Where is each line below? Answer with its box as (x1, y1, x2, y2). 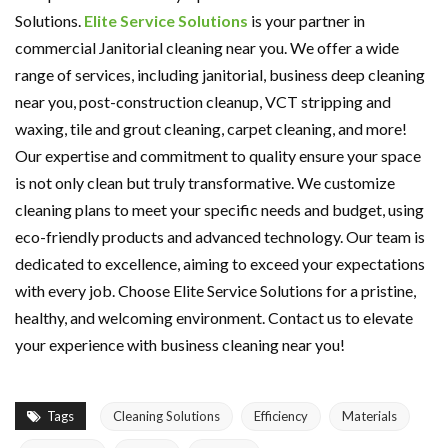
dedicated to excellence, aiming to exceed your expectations (15, 254, 425, 274)
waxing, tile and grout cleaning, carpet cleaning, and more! (15, 119, 407, 139)
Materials (342, 408, 397, 425)
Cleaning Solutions (113, 408, 220, 425)
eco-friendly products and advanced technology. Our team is (15, 227, 425, 247)
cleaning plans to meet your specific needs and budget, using (15, 200, 424, 220)
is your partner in (248, 11, 365, 31)
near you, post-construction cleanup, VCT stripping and (15, 92, 391, 112)
